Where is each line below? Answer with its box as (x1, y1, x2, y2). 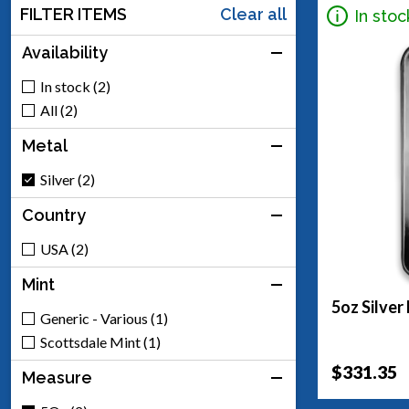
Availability (22, 43, 108, 62)
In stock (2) (40, 78, 110, 95)
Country (22, 205, 86, 225)
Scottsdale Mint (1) (40, 333, 161, 351)
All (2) (40, 101, 78, 119)
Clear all (220, 5, 287, 24)
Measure (22, 368, 92, 387)
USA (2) (40, 240, 89, 257)
